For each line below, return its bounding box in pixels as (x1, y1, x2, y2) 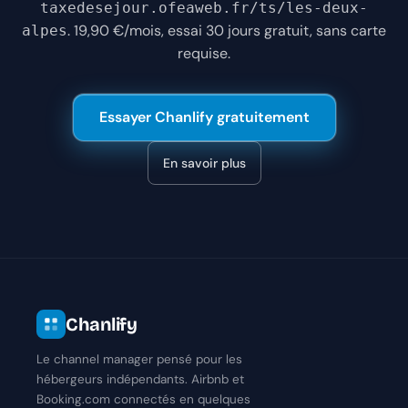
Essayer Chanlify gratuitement (98, 107, 310, 127)
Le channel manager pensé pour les (36, 352, 242, 368)
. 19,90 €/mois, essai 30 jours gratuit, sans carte (67, 21, 386, 41)
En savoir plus (162, 154, 246, 171)
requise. (178, 44, 230, 64)
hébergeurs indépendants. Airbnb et (36, 372, 244, 388)
